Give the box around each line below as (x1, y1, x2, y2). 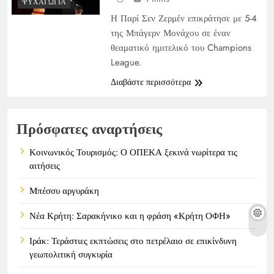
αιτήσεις (29, 158, 60, 172)
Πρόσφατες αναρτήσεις (17, 117, 162, 139)
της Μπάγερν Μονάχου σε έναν (110, 26, 231, 40)
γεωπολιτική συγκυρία (29, 247, 113, 261)
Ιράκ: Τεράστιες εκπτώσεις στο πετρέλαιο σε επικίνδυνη (29, 234, 237, 248)
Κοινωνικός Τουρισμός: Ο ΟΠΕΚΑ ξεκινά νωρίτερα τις (29, 145, 237, 159)
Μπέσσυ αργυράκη (29, 183, 99, 198)
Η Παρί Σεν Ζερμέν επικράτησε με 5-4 (110, 11, 257, 25)
